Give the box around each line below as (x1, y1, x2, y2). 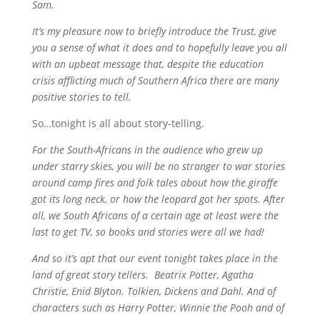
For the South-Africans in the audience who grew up (31, 143, 263, 156)
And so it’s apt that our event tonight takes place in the (31, 251, 278, 265)
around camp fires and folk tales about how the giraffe (31, 176, 278, 189)
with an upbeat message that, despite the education (31, 57, 264, 71)
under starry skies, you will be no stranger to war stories (31, 159, 285, 173)
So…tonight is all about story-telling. (31, 116, 204, 130)
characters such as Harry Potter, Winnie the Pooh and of (31, 301, 284, 314)
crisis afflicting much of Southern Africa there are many (31, 74, 279, 87)
